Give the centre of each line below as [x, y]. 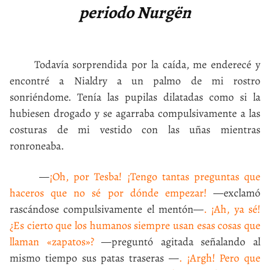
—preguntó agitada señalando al [177, 242]
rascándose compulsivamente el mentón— [107, 209]
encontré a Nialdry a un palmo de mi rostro [135, 81]
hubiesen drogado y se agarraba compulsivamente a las [135, 113]
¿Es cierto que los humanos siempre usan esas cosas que [135, 225]
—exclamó [234, 193]
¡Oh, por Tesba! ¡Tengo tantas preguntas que [155, 177]
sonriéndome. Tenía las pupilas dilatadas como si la [135, 97]
